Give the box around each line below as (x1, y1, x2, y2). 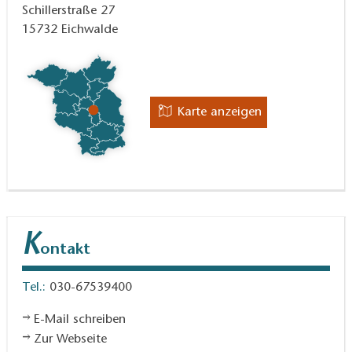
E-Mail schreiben (34, 313, 126, 326)
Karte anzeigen (177, 105, 262, 119)
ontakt (40, 241, 90, 258)
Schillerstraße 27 (22, 4, 115, 17)
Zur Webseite (34, 332, 108, 346)
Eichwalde (61, 23, 118, 36)
